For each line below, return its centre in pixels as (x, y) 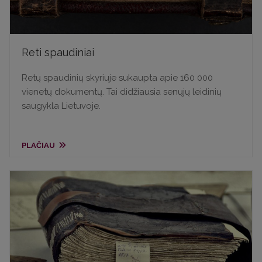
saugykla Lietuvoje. (61, 106)
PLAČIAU (39, 146)
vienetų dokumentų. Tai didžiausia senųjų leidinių (122, 92)
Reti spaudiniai (58, 53)
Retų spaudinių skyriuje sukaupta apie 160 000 (117, 78)
